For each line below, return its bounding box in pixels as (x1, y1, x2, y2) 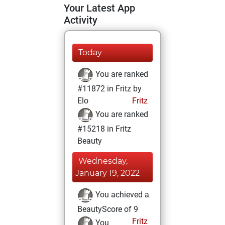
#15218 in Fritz (77, 124, 131, 134)
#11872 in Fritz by (77, 84, 142, 93)
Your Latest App (64, 2, 135, 14)
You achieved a (93, 190, 149, 200)
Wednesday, (78, 156, 128, 166)
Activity (64, 14, 97, 26)
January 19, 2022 (75, 168, 140, 178)
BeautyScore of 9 (77, 204, 138, 214)
